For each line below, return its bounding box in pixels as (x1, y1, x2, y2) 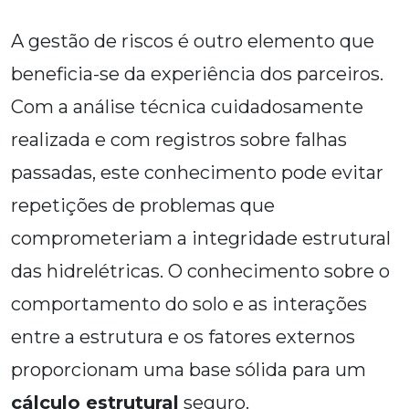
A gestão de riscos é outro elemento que (11, 30, 374, 53)
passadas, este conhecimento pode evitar (11, 162, 383, 184)
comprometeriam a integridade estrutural (11, 227, 391, 250)
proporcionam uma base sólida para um (11, 359, 366, 382)
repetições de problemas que (11, 194, 275, 217)
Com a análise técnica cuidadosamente (11, 96, 363, 119)
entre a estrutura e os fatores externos (11, 326, 355, 349)
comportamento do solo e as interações (11, 293, 367, 316)
